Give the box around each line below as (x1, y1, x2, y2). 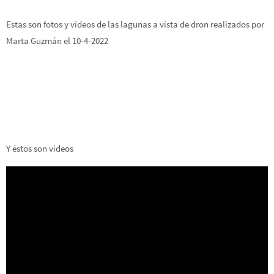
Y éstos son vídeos (6, 143, 73, 155)
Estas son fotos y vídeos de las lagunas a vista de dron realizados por (6, 18, 264, 30)
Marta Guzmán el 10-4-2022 (6, 35, 108, 46)
